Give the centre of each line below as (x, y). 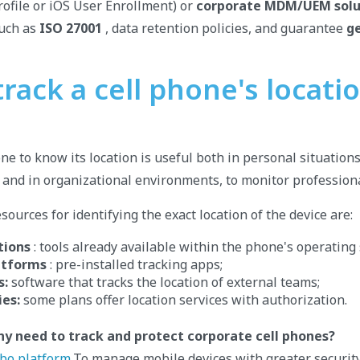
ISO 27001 (71, 28)
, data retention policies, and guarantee (224, 28)
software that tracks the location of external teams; (164, 282)
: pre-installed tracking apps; (135, 264)
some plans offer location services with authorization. (184, 300)
